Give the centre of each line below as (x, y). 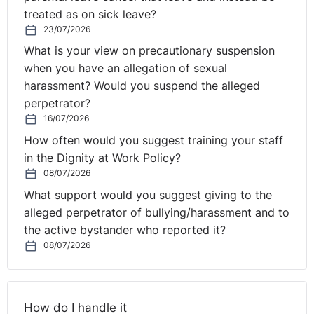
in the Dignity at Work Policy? (103, 158)
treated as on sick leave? (90, 14)
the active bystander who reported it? (125, 230)
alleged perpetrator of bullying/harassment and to (157, 212)
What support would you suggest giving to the (148, 195)
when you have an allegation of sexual (126, 69)
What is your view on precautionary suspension (150, 51)
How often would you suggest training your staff (154, 141)
